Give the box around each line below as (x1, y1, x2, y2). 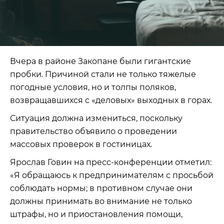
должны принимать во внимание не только (10, 196, 192, 206)
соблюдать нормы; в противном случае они (10, 183, 192, 193)
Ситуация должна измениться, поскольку (10, 113, 182, 123)
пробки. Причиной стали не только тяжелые (10, 69, 196, 79)
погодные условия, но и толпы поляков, (10, 82, 176, 92)
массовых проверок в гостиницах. (10, 139, 152, 149)
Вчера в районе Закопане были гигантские (10, 56, 191, 66)
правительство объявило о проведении (10, 126, 177, 136)
